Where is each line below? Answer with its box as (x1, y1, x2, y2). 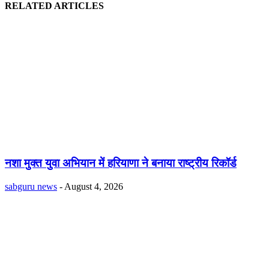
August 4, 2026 (64, 181, 123, 192)
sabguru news (5, 181, 57, 192)
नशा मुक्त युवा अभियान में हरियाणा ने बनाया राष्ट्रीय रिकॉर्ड (5, 157, 237, 170)
